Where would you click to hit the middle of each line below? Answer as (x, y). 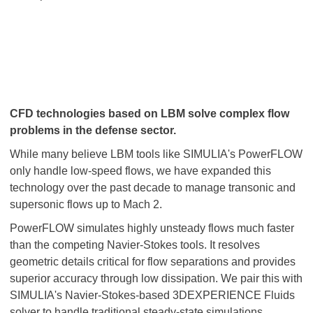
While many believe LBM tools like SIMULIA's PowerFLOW (156, 154)
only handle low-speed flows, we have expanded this (140, 171)
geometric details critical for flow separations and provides (153, 262)
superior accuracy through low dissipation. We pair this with (156, 278)
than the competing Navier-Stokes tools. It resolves (135, 245)
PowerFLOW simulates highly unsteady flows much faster (152, 228)
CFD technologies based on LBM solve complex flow (150, 114)
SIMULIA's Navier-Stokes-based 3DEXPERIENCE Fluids (152, 295)
